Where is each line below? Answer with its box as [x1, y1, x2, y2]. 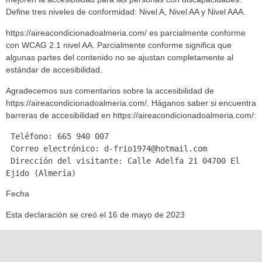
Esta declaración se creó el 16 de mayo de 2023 [6, 210, 185, 219]
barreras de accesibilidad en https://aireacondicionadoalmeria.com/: [6, 111, 256, 120]
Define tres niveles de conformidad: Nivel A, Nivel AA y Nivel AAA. [6, 7, 246, 16]
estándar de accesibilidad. [6, 65, 102, 74]
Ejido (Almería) [6, 168, 76, 178]
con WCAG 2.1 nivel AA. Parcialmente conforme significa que [6, 40, 232, 50]
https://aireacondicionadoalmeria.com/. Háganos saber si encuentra [6, 98, 256, 108]
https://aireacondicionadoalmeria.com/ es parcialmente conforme [6, 28, 246, 37]
